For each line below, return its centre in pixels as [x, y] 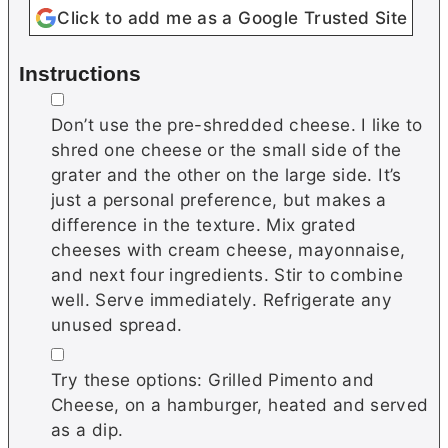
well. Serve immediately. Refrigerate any [222, 299]
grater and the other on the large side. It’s [226, 174]
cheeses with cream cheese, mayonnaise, [228, 249]
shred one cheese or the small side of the [226, 149]
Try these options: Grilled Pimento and [213, 379]
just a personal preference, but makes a [219, 199]
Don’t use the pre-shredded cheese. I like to [237, 124]
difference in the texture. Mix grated [204, 224]
